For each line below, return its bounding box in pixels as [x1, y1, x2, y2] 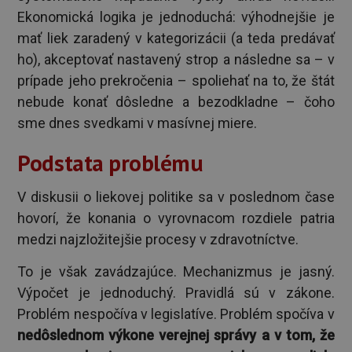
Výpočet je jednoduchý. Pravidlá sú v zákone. [17, 284, 335, 302]
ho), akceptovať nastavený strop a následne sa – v [17, 51, 335, 68]
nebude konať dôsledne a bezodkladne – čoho [17, 93, 335, 111]
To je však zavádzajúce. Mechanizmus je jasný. [17, 263, 335, 280]
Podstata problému [17, 147, 203, 178]
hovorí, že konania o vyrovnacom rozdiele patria [17, 209, 335, 226]
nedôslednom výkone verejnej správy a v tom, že [17, 327, 335, 344]
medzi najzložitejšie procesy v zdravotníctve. [17, 230, 299, 247]
